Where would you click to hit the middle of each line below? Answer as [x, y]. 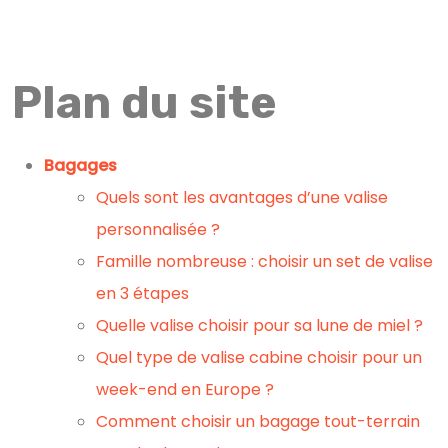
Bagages [80, 165]
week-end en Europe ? [185, 389]
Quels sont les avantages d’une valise [242, 197]
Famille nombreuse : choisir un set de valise [264, 261]
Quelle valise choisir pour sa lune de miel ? [259, 325]
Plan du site [144, 102]
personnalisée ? [158, 229]
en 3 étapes [142, 293]
